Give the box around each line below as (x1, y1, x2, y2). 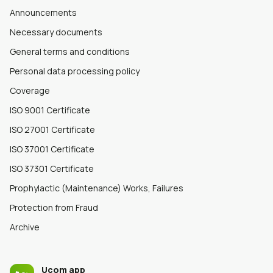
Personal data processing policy (10, 65, 140, 77)
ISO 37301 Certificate (10, 163, 94, 175)
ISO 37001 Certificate (10, 143, 94, 155)
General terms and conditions (10, 46, 130, 58)
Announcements (10, 7, 77, 19)
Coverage (10, 85, 50, 97)
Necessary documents (10, 26, 102, 38)
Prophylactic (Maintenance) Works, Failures (10, 182, 183, 194)
